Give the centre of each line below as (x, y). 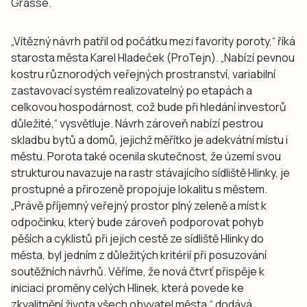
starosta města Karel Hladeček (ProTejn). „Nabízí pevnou (153, 58)
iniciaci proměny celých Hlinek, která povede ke (127, 288)
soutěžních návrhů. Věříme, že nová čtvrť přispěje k (138, 272)
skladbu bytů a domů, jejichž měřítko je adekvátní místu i (149, 140)
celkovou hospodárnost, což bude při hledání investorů (149, 107)
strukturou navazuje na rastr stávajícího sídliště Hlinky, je (150, 173)
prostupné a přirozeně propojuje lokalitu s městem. (139, 189)
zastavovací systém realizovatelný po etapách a (132, 91)
